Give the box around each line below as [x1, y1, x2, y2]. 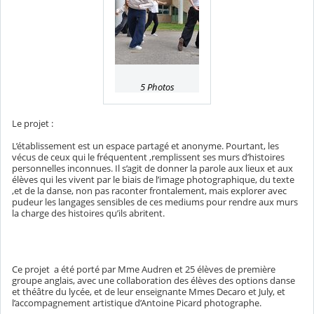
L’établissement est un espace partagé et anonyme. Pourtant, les [12, 139, 279, 153]
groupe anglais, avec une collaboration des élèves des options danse [12, 274, 295, 287]
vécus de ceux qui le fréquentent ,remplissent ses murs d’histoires [12, 151, 285, 164]
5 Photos [139, 81, 175, 94]
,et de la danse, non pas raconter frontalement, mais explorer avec [12, 184, 287, 198]
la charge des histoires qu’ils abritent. [12, 207, 165, 220]
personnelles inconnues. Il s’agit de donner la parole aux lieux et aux [12, 162, 293, 175]
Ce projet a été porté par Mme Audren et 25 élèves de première [12, 263, 275, 276]
